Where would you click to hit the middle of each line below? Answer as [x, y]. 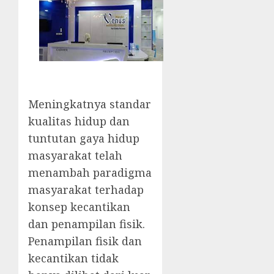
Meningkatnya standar [90, 104]
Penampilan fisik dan [85, 241]
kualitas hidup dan [79, 121]
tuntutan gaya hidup [84, 139]
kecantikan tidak [73, 258]
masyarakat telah [75, 156]
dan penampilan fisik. [87, 224]
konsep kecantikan [79, 207]
